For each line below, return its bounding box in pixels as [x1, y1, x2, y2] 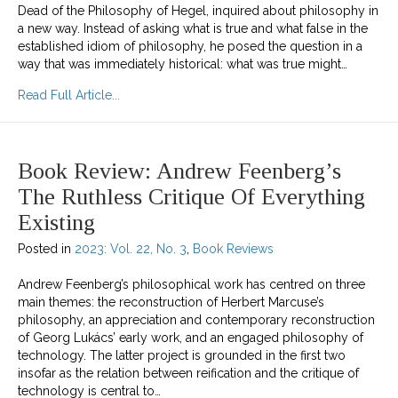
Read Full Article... [18, 87, 120, 102]
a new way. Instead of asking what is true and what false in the [18, 20, 368, 36]
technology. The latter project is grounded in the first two [18, 347, 346, 362]
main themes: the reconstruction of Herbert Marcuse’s [18, 294, 324, 309]
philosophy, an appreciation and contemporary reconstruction [18, 312, 375, 327]
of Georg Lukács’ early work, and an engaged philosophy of [18, 330, 363, 345]
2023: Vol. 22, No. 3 [75, 241, 187, 256]
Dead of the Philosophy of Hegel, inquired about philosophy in [18, 3, 378, 18]
